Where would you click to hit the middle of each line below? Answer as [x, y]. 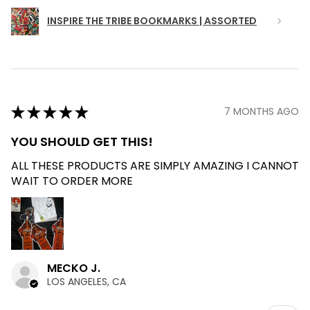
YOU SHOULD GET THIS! [82, 141]
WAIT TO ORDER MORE [72, 181]
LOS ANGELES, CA [86, 281]
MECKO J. [74, 268]
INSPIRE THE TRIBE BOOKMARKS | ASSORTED [152, 21]
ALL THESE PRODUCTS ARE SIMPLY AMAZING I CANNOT [155, 165]
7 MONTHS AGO [262, 112]
